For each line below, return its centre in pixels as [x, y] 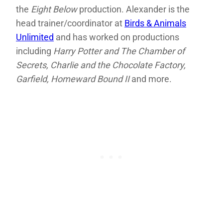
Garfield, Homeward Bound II [73, 79]
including [35, 51]
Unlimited [35, 37]
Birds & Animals [155, 23]
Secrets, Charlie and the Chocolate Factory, [101, 65]
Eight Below [54, 9]
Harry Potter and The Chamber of [119, 51]
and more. [151, 79]
